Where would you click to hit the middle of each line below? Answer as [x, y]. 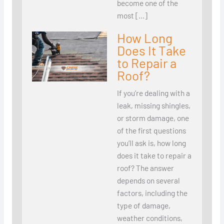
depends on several [148, 180]
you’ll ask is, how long [151, 143]
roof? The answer [145, 168]
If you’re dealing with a [153, 93]
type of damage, [143, 205]
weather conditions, [149, 218]
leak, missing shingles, [153, 105]
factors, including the [152, 193]
